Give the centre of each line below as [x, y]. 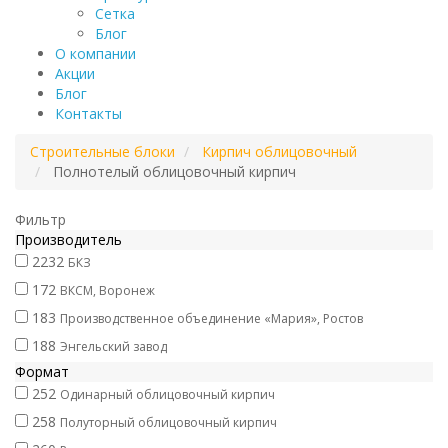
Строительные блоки [102, 151]
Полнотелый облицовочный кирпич [172, 171]
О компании [95, 53]
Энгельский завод [113, 346]
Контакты [88, 113]
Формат [42, 371]
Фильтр [40, 219]
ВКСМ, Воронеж [107, 290]
